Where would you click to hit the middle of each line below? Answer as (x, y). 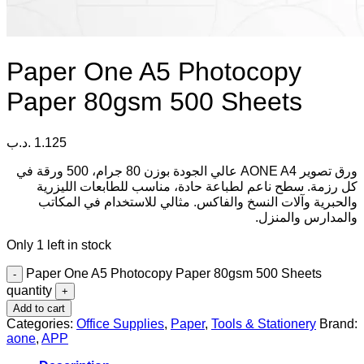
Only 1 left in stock (59, 245)
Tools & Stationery (264, 323)
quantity (29, 290)
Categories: (41, 323)
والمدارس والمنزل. (306, 217)
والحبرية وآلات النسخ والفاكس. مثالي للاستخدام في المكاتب (198, 201)
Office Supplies (120, 323)
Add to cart (39, 308)
